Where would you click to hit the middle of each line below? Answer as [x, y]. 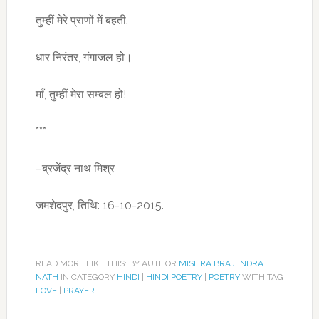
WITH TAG [261, 277]
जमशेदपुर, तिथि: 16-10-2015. [99, 205]
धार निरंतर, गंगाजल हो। [84, 57]
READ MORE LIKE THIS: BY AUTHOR [107, 263]
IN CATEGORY [87, 277]
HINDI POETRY [174, 277]
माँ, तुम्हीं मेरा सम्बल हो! [80, 94]
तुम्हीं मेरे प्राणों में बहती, [82, 20]
